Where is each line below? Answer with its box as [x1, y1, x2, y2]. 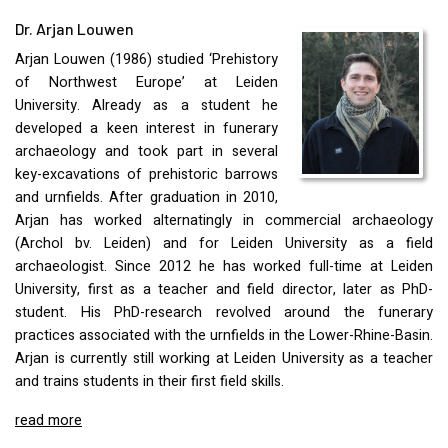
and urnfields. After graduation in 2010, [15, 187, 278, 209]
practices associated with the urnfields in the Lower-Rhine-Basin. [15, 325, 433, 347]
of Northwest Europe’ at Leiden [15, 72, 278, 94]
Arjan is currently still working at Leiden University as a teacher [15, 348, 433, 370]
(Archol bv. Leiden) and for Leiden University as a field [15, 233, 433, 255]
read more [15, 410, 82, 432]
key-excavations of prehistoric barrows [15, 164, 278, 186]
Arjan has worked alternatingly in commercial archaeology [15, 210, 433, 232]
